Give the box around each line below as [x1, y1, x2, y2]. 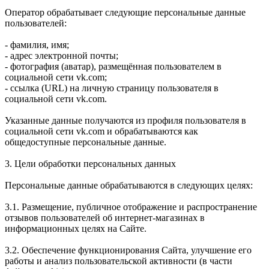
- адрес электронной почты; [5, 50, 118, 61]
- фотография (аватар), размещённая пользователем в [5, 61, 222, 71]
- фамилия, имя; [5, 39, 69, 50]
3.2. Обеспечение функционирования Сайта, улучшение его [5, 244, 252, 255]
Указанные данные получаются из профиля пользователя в [5, 115, 246, 125]
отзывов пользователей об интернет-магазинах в [5, 212, 205, 223]
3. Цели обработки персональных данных [5, 158, 176, 169]
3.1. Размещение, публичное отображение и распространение [5, 201, 257, 212]
